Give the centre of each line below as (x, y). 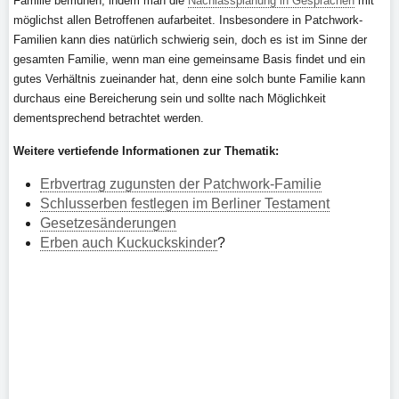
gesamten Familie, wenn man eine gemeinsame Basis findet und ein (189, 59)
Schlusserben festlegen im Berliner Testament (185, 204)
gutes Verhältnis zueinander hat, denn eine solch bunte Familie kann (189, 79)
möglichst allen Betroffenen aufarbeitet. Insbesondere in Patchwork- (188, 20)
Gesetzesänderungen (108, 223)
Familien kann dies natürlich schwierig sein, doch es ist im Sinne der (190, 40)
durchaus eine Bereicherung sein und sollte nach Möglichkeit (170, 98)
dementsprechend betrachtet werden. (109, 118)
